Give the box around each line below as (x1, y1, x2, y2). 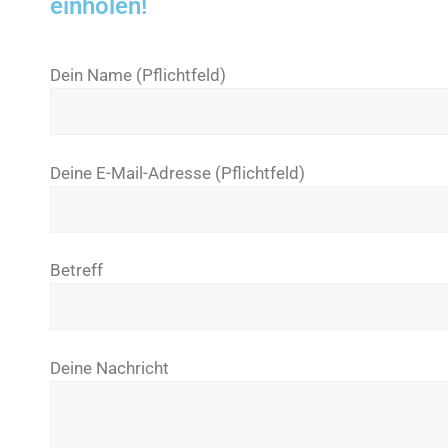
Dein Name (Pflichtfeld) (50, 65, 226, 86)
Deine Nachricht (50, 357, 169, 378)
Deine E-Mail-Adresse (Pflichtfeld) (50, 162, 305, 183)
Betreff (50, 260, 103, 281)
